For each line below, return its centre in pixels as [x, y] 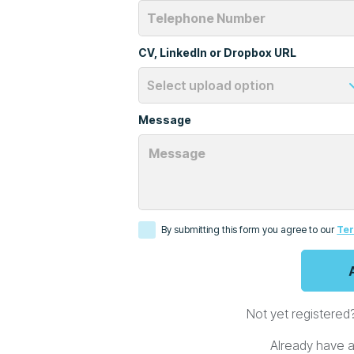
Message [165, 119]
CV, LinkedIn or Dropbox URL [218, 52]
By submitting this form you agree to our [249, 230]
